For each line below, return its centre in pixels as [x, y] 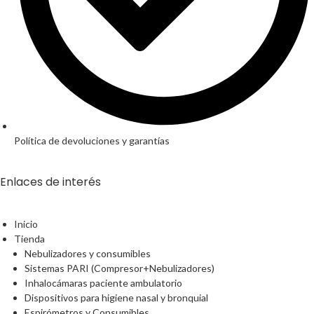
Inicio [26, 224]
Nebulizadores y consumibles [88, 254]
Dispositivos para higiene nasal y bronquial [116, 298]
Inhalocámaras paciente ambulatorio [103, 283]
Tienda [29, 239]
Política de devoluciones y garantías [92, 140]
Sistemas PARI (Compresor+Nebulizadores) [120, 268]
